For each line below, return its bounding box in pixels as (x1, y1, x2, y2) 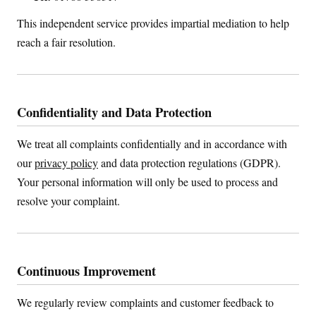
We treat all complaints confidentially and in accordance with (17, 136, 287, 152)
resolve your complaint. (17, 193, 120, 209)
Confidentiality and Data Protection (17, 102, 212, 122)
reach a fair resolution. (17, 35, 116, 50)
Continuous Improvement (17, 260, 156, 280)
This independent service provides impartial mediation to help (17, 16, 289, 31)
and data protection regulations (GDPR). (98, 155, 281, 171)
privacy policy (35, 155, 98, 171)
